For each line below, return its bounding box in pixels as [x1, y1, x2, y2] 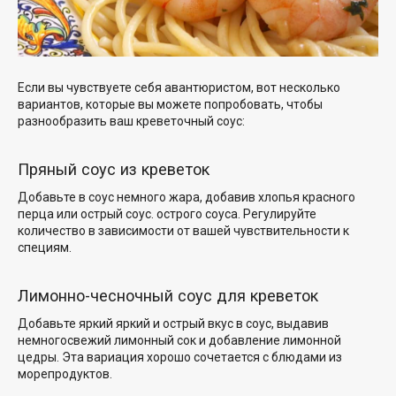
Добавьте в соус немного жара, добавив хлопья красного [18, 189, 355, 204]
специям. [18, 240, 72, 255]
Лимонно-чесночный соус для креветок [18, 286, 318, 305]
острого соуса [156, 206, 238, 221]
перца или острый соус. [18, 206, 156, 221]
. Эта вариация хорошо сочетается [57, 349, 263, 364]
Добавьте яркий [18, 316, 116, 331]
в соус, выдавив [233, 316, 329, 331]
